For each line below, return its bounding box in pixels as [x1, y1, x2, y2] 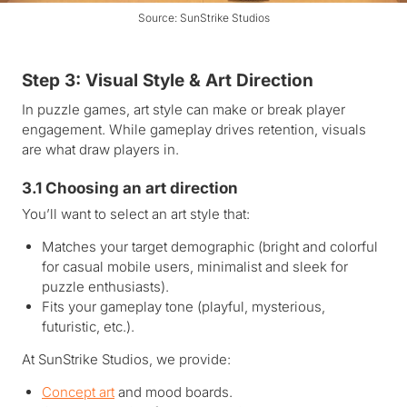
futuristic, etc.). [42, 318, 134, 336]
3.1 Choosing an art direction [22, 179, 238, 198]
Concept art [42, 383, 114, 402]
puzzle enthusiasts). [42, 278, 169, 296]
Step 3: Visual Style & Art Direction [22, 70, 313, 92]
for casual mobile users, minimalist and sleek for [42, 258, 348, 276]
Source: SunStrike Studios [137, 11, 270, 25]
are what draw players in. [22, 141, 179, 159]
